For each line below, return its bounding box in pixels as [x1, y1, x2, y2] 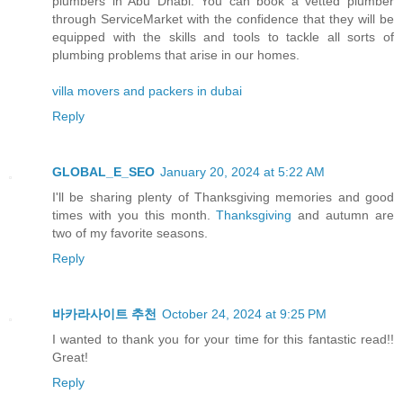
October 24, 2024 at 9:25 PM [162, 307, 327, 322]
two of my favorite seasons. [52, 226, 208, 241]
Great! [52, 350, 88, 365]
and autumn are [291, 208, 394, 223]
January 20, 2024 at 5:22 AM [160, 165, 325, 180]
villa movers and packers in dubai [52, 84, 242, 99]
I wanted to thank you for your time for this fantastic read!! [52, 332, 394, 347]
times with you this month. [52, 208, 217, 223]
